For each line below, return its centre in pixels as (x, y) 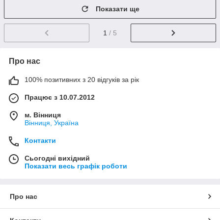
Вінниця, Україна (52, 123)
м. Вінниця (43, 115)
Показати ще (118, 9)
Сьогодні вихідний (57, 158)
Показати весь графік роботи (76, 166)
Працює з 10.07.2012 (60, 97)
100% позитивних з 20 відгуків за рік (82, 79)
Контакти (40, 140)
